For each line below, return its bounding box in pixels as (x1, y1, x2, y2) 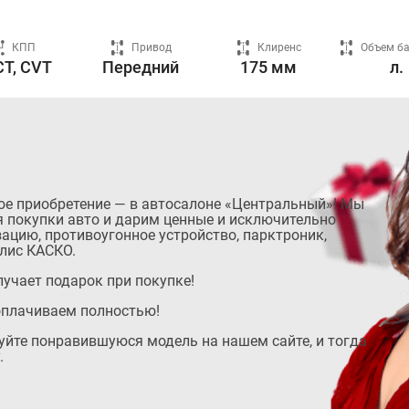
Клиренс (257, 41, 301, 54)
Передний (102, 58, 179, 77)
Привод (131, 41, 172, 54)
